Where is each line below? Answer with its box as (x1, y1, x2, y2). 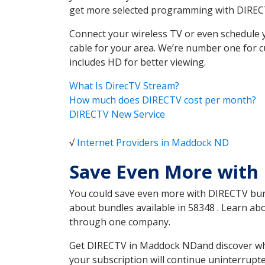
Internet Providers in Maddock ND (77, 136, 229, 150)
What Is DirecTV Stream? (69, 79, 179, 93)
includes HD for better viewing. (69, 56, 206, 69)
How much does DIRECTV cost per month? (69, 93, 256, 107)
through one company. (69, 215, 170, 229)
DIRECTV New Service (69, 108, 165, 121)
